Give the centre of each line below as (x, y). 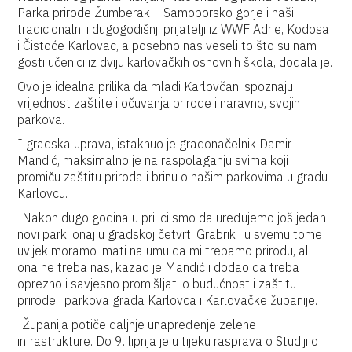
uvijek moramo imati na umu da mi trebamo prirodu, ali (165, 251)
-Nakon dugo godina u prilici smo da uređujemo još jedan (172, 218)
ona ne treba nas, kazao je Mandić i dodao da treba (159, 267)
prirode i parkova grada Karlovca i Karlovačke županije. (168, 300)
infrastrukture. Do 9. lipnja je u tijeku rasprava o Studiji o (168, 341)
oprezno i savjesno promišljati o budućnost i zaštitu (157, 284)
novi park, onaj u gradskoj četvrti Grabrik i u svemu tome (170, 234)
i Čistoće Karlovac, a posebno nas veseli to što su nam (167, 46)
